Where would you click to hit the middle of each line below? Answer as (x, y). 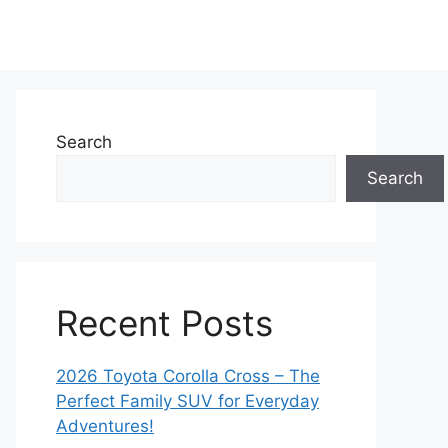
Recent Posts (164, 323)
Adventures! (105, 426)
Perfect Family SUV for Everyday (187, 401)
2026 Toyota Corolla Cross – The (188, 376)
